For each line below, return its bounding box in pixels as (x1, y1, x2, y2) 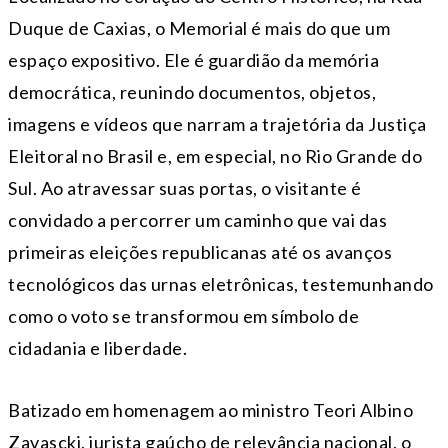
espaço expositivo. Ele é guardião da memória (8, 49, 379, 72)
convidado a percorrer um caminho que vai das (8, 209, 387, 232)
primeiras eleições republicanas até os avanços (8, 241, 392, 264)
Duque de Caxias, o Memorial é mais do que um (8, 17, 390, 40)
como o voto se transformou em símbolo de (8, 305, 359, 328)
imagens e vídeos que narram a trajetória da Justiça (8, 113, 427, 136)
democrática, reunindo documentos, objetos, (8, 81, 376, 104)
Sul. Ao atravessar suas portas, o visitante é (8, 177, 362, 200)
